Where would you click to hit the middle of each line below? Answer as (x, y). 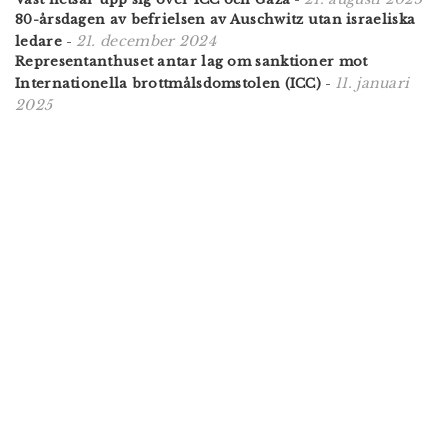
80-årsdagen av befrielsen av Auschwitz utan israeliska (215, 19)
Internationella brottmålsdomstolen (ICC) (168, 83)
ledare (38, 41)
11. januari (372, 82)
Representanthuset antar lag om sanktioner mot (191, 61)
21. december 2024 (145, 40)
